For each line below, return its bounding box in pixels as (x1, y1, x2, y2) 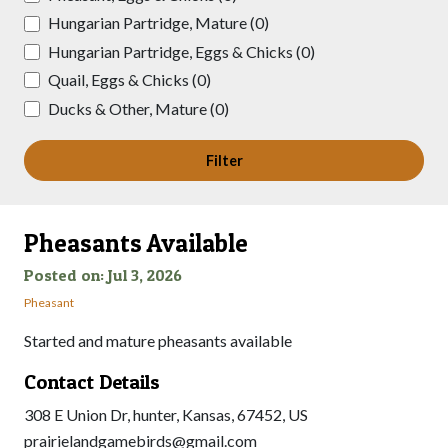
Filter (205, 152, 243, 169)
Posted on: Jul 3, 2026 (24, 265, 182, 285)
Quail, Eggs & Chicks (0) (48, 70, 211, 90)
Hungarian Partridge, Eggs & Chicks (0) (48, 41, 315, 61)
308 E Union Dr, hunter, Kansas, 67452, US (24, 405, 308, 424)
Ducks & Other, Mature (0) (48, 98, 229, 118)
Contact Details (24, 370, 160, 394)
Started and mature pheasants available (24, 331, 292, 350)
